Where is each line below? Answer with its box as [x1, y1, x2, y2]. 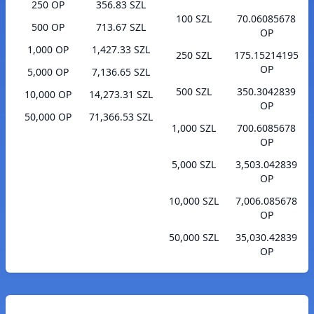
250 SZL [175, 48, 212, 62]
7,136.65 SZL [91, 65, 150, 79]
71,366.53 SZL [88, 110, 153, 124]
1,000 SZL [171, 121, 216, 135]
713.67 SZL [95, 20, 146, 34]
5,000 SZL [171, 158, 216, 172]
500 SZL [175, 85, 212, 99]
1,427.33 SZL [91, 43, 150, 57]
